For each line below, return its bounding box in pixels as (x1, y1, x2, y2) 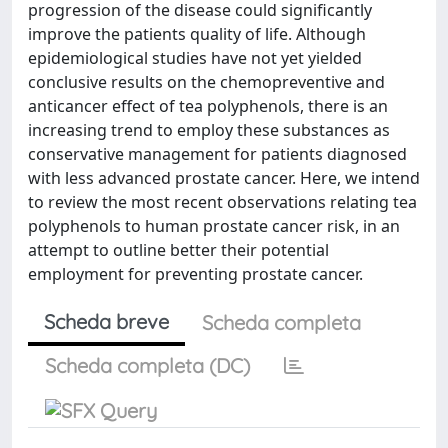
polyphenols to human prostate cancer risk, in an (28, 215, 400, 237)
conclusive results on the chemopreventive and (28, 71, 385, 93)
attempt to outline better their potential (28, 239, 329, 261)
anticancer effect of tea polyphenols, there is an (28, 95, 388, 117)
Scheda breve (44, 309, 169, 334)
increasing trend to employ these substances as (28, 119, 390, 141)
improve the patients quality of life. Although (28, 23, 366, 45)
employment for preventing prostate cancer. (28, 263, 363, 285)
